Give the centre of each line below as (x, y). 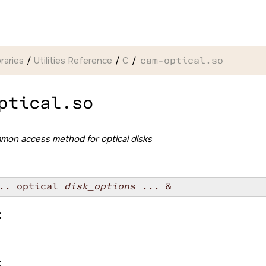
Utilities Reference (73, 60)
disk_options (99, 186)
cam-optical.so (181, 60)
